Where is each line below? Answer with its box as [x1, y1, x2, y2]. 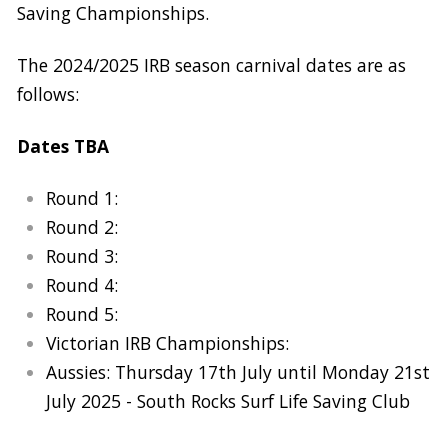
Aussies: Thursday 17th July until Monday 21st [46, 359, 431, 384]
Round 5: [46, 301, 124, 326]
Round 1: [46, 185, 124, 210]
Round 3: [46, 243, 124, 268]
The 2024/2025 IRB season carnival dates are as [17, 52, 407, 77]
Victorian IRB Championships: [46, 330, 290, 355]
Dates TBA [17, 133, 110, 158]
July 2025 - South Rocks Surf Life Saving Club [46, 388, 411, 413]
